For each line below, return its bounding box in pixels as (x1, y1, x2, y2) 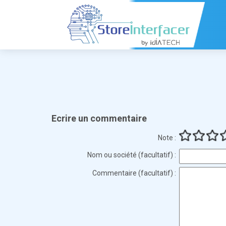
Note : (158, 134, 176, 142)
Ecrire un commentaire (51, 112, 147, 126)
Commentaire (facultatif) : (92, 169, 176, 177)
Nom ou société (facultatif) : (87, 151, 176, 159)
